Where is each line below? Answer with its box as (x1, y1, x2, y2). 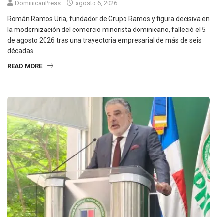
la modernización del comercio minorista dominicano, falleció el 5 (7, 26, 206, 34)
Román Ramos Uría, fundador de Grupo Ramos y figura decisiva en (7, 15, 210, 23)
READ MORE (7, 62, 42, 70)
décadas (7, 47, 33, 55)
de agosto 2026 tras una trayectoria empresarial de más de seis (7, 36, 201, 45)
